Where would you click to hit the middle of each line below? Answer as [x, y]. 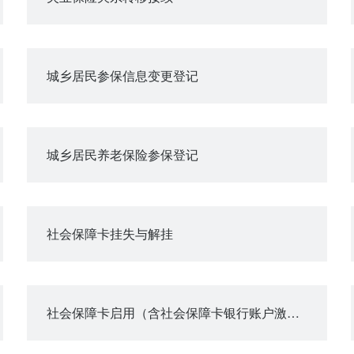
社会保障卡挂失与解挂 [110, 233]
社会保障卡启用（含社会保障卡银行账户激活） [293, 313]
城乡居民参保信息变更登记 [122, 75]
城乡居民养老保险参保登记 [122, 154]
